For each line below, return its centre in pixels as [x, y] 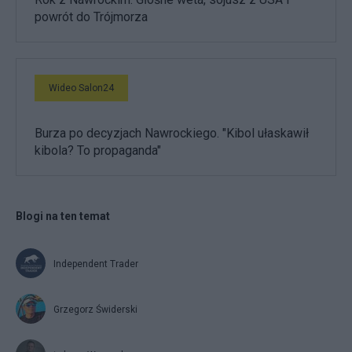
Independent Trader [96, 264]
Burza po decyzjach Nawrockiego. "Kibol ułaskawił [172, 134]
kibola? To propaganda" [98, 151]
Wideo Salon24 [81, 88]
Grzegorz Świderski [95, 310]
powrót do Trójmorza [91, 17]
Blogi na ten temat [63, 216]
